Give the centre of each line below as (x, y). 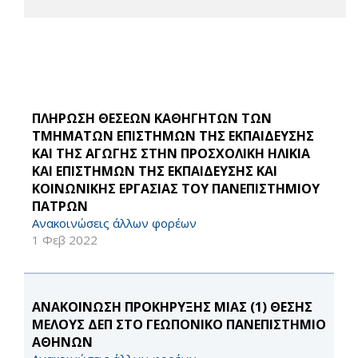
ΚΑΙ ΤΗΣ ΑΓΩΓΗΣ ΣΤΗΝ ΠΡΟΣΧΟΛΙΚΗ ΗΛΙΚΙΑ (171, 154)
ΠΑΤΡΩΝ (60, 207)
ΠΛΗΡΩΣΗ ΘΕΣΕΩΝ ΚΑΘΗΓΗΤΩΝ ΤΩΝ (152, 119)
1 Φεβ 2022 (65, 240)
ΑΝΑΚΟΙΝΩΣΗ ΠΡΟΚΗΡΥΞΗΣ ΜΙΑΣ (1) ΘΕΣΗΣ (172, 307)
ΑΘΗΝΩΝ (62, 342)
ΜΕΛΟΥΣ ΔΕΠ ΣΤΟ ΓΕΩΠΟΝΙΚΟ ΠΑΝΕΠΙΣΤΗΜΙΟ (179, 325)
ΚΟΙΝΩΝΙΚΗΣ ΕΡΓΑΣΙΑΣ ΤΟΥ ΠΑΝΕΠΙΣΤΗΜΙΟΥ (176, 189)
